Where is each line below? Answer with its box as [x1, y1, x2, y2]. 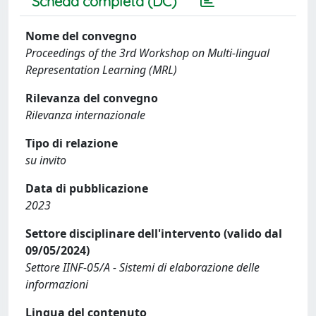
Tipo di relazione [25, 135, 118, 151]
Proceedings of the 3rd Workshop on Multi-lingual [25, 44, 269, 61]
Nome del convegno [25, 28, 137, 44]
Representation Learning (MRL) [25, 61, 177, 78]
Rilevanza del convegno [25, 90, 158, 106]
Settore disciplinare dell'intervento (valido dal [25, 225, 282, 241]
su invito [25, 152, 66, 168]
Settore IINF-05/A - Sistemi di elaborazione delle [25, 259, 260, 275]
